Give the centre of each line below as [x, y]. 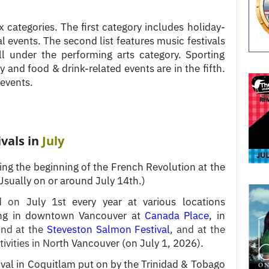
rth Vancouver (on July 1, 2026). [129, 243]
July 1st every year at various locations [122, 201]
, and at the [198, 229]
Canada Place [177, 215]
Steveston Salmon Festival [108, 229]
